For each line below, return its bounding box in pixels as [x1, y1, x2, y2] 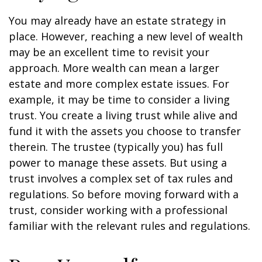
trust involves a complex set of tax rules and [9, 171, 233, 185]
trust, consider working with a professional [9, 203, 227, 217]
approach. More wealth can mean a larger [9, 61, 219, 75]
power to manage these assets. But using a [9, 156, 227, 170]
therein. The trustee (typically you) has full [9, 140, 223, 154]
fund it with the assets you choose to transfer [9, 124, 241, 138]
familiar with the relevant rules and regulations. [9, 219, 250, 233]
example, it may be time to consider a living [9, 92, 230, 106]
